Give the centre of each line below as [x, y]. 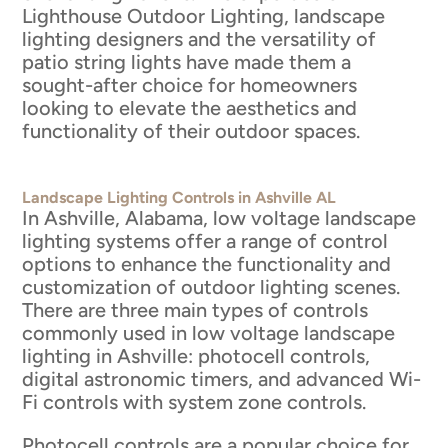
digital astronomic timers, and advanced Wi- [222, 378]
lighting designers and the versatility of [199, 38]
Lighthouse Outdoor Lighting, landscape [204, 15]
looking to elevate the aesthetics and [190, 107]
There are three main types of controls [195, 309]
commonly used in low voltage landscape [209, 332]
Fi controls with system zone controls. [194, 401]
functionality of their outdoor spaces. [191, 130]
